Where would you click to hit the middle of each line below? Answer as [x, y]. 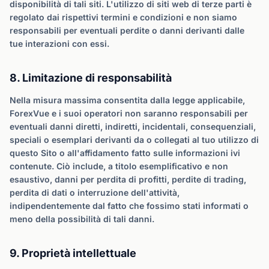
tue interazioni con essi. [59, 44]
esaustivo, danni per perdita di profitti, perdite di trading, [128, 179]
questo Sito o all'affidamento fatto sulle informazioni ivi [125, 153]
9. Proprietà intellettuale [73, 253]
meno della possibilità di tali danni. [82, 219]
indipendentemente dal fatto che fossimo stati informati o [129, 206]
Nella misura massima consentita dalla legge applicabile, [127, 100]
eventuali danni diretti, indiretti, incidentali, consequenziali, [133, 126]
